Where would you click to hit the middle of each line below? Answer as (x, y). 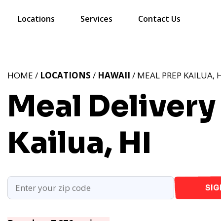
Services (96, 19)
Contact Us (159, 19)
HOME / (24, 75)
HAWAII (114, 75)
